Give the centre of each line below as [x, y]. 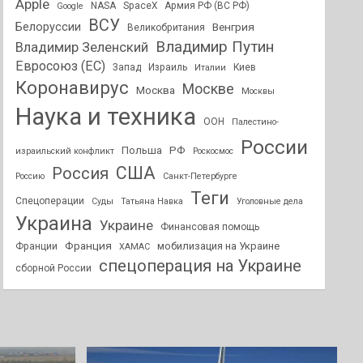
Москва [156, 90]
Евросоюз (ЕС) [61, 66]
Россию [30, 176]
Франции [37, 246]
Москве [209, 89]
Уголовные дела [270, 201]
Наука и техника [106, 117]
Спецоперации [50, 201]
